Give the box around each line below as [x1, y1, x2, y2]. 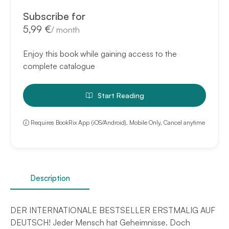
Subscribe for [23, 10, 86, 23]
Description [30, 173, 70, 183]
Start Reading [97, 91, 144, 100]
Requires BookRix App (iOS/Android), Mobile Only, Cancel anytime [31, 119, 205, 127]
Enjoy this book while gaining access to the [23, 49, 177, 59]
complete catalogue [23, 61, 96, 72]
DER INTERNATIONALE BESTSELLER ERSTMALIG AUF [10, 204, 215, 215]
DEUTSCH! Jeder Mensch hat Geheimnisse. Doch [10, 217, 190, 227]
